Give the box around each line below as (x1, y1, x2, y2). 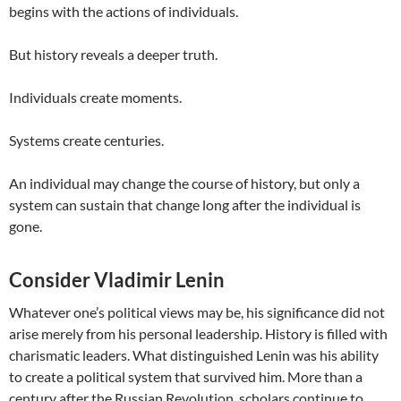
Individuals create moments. (9, 89, 182, 107)
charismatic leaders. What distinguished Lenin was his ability (9, 346, 379, 364)
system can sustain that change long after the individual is (9, 196, 361, 214)
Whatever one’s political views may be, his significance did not (9, 303, 385, 321)
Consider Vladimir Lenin (9, 268, 225, 293)
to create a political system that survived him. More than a (9, 368, 363, 386)
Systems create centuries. (9, 132, 164, 149)
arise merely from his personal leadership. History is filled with (9, 325, 388, 343)
